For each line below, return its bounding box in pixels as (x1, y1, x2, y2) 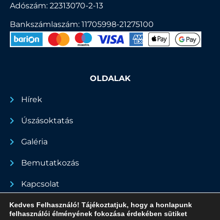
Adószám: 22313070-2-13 (10, 1, 103, 10)
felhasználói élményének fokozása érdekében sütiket (9, 210, 187, 218)
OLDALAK (89, 74, 131, 83)
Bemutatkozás (21, 158, 79, 167)
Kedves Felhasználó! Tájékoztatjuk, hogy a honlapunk (9, 201, 192, 209)
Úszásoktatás (21, 116, 73, 125)
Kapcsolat (21, 179, 59, 189)
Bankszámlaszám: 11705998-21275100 (10, 20, 154, 29)
